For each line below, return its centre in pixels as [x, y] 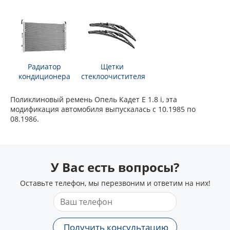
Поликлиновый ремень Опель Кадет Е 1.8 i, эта [94, 99]
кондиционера [44, 76]
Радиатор [44, 66]
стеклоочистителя [113, 76]
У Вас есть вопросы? [115, 167]
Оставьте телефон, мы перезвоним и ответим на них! [115, 183]
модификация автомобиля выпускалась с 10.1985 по [103, 109]
